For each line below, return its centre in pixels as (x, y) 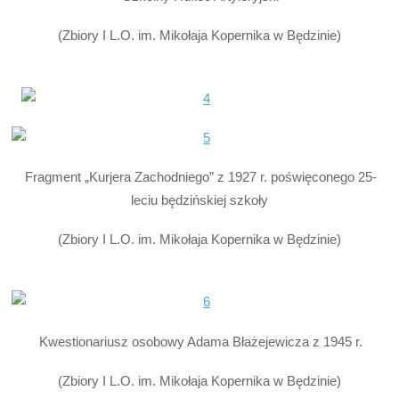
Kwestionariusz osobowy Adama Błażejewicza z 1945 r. (199, 341)
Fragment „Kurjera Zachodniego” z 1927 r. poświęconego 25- (199, 176)
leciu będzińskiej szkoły (199, 199)
